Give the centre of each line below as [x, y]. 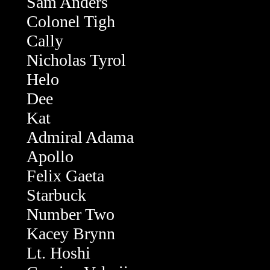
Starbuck [56, 195]
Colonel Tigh [71, 21]
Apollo [50, 156]
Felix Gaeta [65, 176]
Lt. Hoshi [58, 253]
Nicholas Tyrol [76, 60]
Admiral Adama [80, 137]
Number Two [71, 214]
